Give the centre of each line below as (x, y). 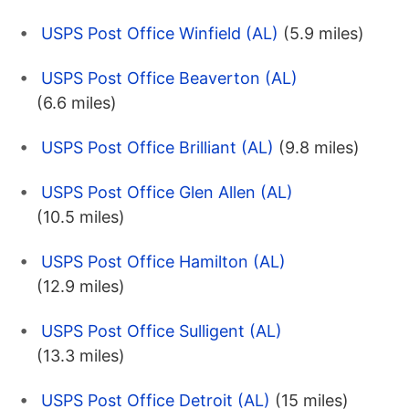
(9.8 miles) (319, 147)
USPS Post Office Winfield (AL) (160, 33)
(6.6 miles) (77, 102)
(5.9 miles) (324, 33)
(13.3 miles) (81, 355)
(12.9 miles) (81, 286)
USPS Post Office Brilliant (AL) (157, 147)
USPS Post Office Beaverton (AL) (169, 78)
